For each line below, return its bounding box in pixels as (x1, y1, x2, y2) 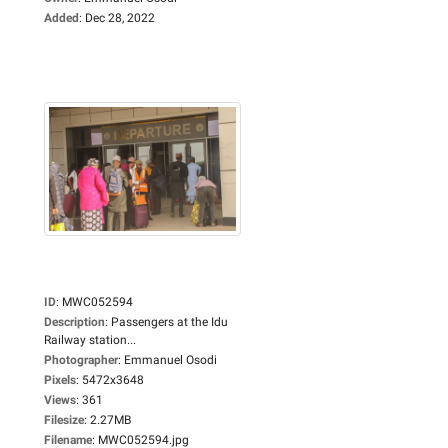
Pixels (44, 372, 76, 387)
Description (44, 314, 105, 329)
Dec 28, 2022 (85, 10, 155, 25)
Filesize (44, 412, 84, 427)
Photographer (44, 352, 118, 367)
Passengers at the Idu (111, 314, 228, 329)
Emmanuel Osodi (124, 352, 217, 367)
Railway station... (44, 332, 136, 347)
